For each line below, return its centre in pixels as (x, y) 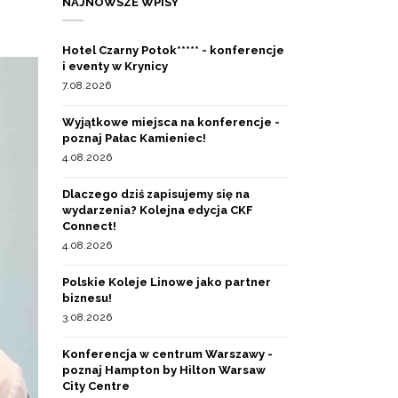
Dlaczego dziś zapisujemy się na (156, 194)
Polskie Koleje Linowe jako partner (167, 282)
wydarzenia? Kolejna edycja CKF (158, 210)
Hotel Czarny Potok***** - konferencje (173, 50)
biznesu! (87, 298)
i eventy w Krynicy (115, 66)
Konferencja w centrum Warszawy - (167, 354)
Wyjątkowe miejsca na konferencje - (171, 122)
